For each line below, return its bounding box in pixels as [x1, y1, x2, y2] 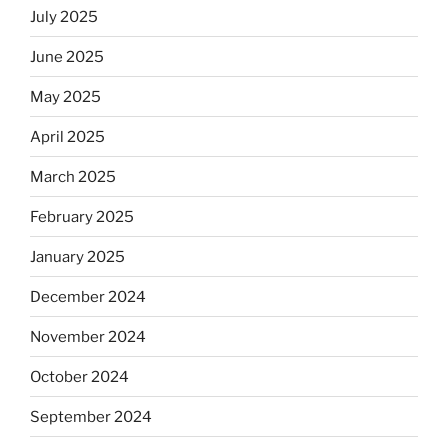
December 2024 [30, 287, 146, 306]
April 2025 [30, 127, 105, 146]
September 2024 [30, 407, 152, 426]
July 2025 [30, 7, 98, 26]
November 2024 [30, 327, 146, 346]
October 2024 [30, 367, 129, 386]
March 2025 [30, 167, 116, 186]
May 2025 [30, 87, 101, 106]
